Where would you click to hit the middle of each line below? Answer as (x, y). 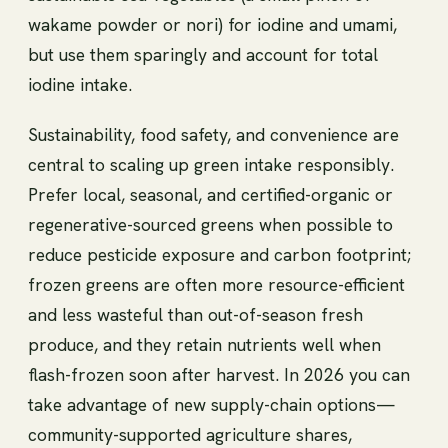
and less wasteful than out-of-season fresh (195, 314)
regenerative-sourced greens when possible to (210, 224)
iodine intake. (80, 84)
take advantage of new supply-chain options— (211, 404)
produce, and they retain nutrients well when (204, 344)
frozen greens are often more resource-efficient (216, 284)
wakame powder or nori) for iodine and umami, (212, 24)
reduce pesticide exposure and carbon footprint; (219, 254)
